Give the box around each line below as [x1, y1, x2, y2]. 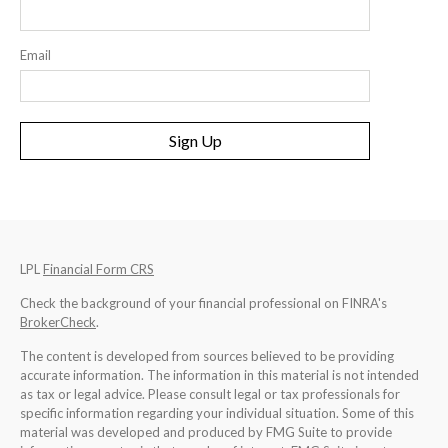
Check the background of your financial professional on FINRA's [20, 295, 387, 312]
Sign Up [168, 131, 222, 151]
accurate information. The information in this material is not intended [20, 367, 419, 384]
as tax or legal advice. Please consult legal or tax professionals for [20, 386, 400, 403]
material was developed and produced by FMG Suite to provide [20, 424, 392, 441]
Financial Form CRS [43, 261, 154, 278]
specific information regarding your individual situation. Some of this [20, 405, 414, 422]
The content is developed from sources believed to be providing [20, 348, 394, 365]
